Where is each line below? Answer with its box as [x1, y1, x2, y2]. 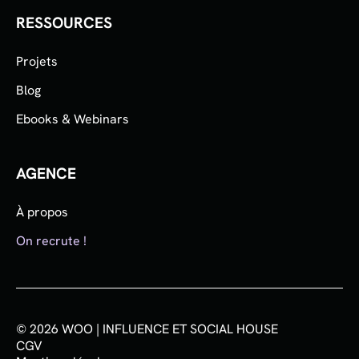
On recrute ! [16, 232, 87, 250]
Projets [16, 53, 58, 71]
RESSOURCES [16, 13, 112, 34]
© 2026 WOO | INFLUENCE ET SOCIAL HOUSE [16, 321, 278, 338]
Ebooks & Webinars [16, 111, 129, 128]
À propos [16, 204, 68, 221]
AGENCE [16, 163, 76, 184]
